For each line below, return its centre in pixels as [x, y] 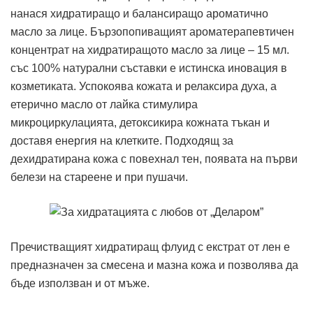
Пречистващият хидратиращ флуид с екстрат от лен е [150, 247]
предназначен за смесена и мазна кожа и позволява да [154, 265]
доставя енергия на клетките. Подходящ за [122, 140]
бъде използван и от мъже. [80, 284]
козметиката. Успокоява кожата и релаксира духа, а [144, 86]
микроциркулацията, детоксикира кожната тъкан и [140, 122]
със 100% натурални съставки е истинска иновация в [149, 68]
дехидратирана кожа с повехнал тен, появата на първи [154, 159]
